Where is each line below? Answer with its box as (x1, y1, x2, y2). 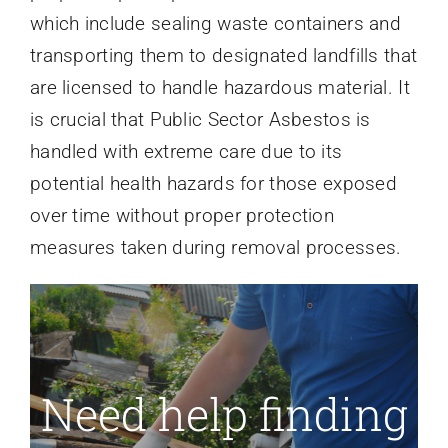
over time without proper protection (29, 204, 334, 228)
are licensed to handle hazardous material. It (29, 76, 410, 100)
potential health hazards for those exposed (29, 172, 397, 196)
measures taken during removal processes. (29, 236, 402, 260)
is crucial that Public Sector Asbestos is (29, 108, 371, 132)
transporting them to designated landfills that (29, 44, 418, 68)
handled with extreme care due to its (29, 140, 343, 164)
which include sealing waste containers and (29, 12, 401, 36)
